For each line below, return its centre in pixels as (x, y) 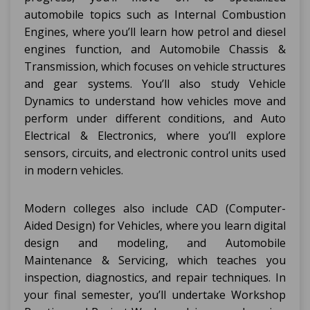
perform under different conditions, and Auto (155, 118)
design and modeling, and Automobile (155, 243)
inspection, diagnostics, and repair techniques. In (155, 277)
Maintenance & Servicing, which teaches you (155, 260)
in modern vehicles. (74, 170)
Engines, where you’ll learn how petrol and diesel (155, 32)
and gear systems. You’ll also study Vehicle (155, 84)
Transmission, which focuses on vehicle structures (155, 66)
